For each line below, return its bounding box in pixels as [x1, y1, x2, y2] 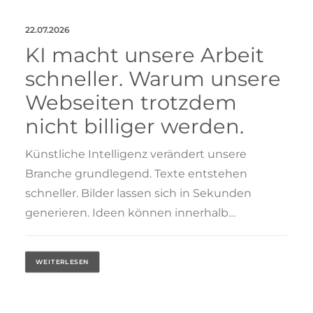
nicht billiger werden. [25, 113, 244, 138]
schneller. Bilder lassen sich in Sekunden [25, 186, 252, 200]
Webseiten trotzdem [25, 89, 237, 115]
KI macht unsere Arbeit [25, 42, 264, 67]
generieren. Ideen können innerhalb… [25, 205, 235, 219]
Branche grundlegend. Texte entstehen [25, 166, 247, 180]
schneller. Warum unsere [25, 66, 281, 91]
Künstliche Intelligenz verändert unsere [25, 147, 247, 161]
